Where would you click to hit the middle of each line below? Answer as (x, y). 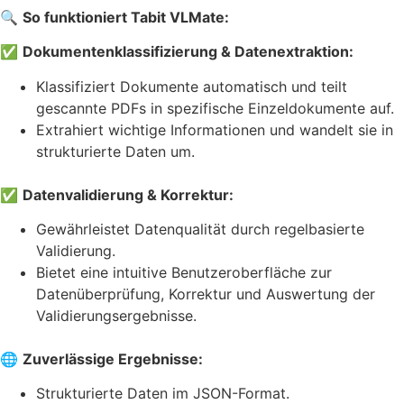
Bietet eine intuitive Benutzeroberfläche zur (184, 273)
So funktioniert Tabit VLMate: (126, 17)
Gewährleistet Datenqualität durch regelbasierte (200, 230)
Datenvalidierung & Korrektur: (128, 194)
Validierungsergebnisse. (116, 316)
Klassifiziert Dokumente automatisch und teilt (192, 86)
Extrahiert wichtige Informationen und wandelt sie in (215, 129)
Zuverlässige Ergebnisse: (113, 359)
